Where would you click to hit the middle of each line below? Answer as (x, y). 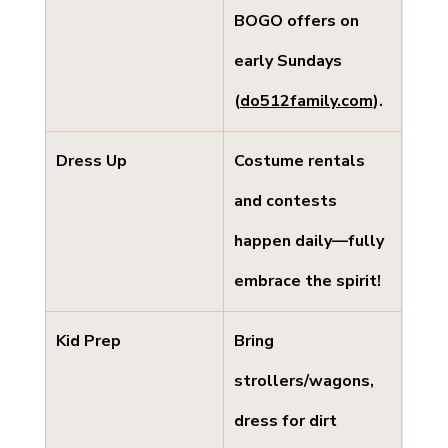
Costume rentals (301, 161)
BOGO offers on (298, 21)
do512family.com (306, 101)
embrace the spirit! (307, 281)
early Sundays (289, 61)
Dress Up (91, 161)
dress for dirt (287, 421)
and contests (287, 201)
